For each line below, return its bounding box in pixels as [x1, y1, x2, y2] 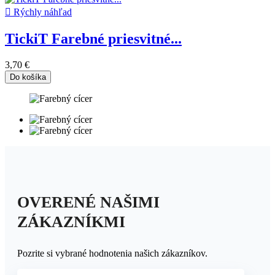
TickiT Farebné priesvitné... [5, 31, 182, 47]
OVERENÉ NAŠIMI [17, 193, 160, 211]
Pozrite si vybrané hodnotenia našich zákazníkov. [17, 248, 207, 258]
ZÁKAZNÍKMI [17, 213, 125, 231]
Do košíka [10, 72, 46, 82]
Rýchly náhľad [11, 7, 72, 18]
